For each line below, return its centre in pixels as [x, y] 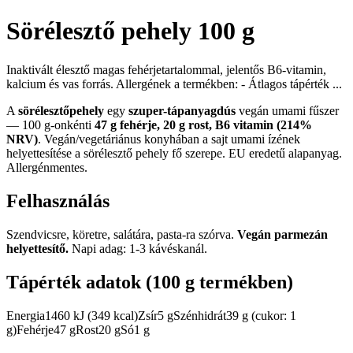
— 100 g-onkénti [50, 124]
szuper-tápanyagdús [182, 110]
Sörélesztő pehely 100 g [130, 31]
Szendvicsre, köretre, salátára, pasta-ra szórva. [122, 234]
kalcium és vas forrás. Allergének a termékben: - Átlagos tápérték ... [174, 84]
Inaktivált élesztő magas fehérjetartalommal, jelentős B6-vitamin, [166, 69]
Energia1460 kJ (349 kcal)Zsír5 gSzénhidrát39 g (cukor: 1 [151, 315]
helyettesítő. [37, 248]
